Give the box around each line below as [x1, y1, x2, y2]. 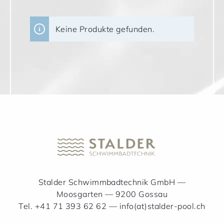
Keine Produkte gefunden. [55, 24, 155, 34]
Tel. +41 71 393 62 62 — [18, 201, 119, 211]
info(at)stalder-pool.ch [119, 201, 205, 211]
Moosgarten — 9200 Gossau [56, 189, 168, 199]
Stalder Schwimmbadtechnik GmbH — [38, 177, 186, 187]
